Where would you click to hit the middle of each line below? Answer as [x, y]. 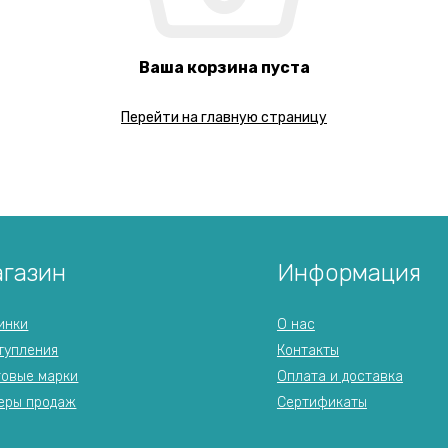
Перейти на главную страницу [224, 117]
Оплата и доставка [339, 376]
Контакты [307, 350]
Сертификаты [321, 402]
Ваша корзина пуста [224, 67]
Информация [348, 273]
